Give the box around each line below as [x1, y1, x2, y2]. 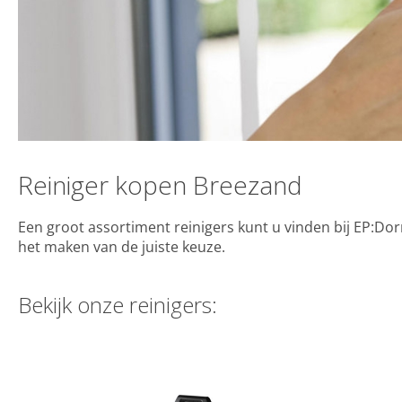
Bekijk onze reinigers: [18, 289, 217, 319]
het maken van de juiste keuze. [18, 236, 229, 257]
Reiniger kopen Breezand [18, 167, 302, 202]
